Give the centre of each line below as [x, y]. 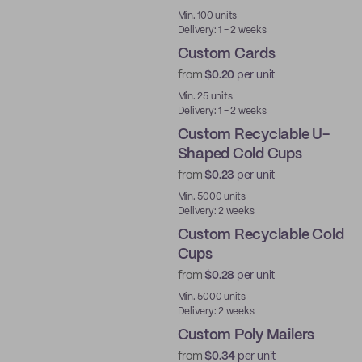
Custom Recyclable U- [253, 135]
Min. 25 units [205, 97]
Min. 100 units [207, 16]
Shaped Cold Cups [240, 154]
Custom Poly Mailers [246, 335]
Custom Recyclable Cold [261, 235]
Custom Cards [226, 54]
